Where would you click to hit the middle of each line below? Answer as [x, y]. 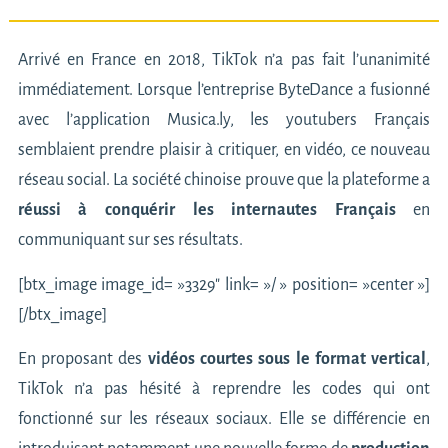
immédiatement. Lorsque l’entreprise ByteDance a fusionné [224, 90]
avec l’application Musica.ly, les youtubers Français [224, 120]
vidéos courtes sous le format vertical [287, 359]
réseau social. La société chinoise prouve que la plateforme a [224, 180]
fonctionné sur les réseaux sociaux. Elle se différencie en [224, 419]
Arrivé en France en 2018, [115, 60]
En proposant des [82, 359]
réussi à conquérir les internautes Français [206, 210]
